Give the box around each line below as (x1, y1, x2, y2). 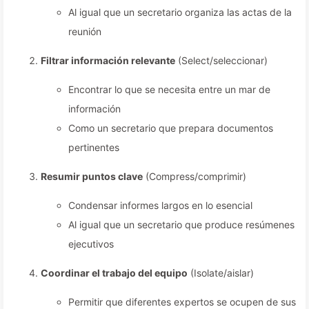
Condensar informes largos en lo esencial (68, 199, 252, 211)
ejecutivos (68, 238, 114, 250)
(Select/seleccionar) (175, 54, 268, 66)
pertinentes (68, 141, 119, 153)
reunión (68, 26, 101, 37)
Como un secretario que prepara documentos (68, 122, 273, 134)
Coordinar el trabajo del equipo (41, 267, 188, 279)
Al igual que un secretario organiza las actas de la (68, 6, 292, 18)
